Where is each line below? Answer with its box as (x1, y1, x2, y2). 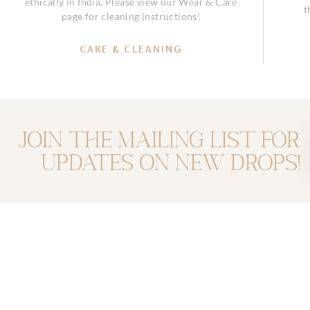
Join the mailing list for (18, 127, 301, 152)
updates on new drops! (41, 150, 301, 174)
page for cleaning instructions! (61, 10, 201, 23)
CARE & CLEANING (79, 42, 183, 55)
